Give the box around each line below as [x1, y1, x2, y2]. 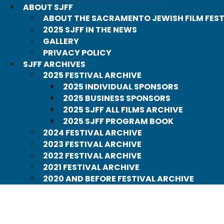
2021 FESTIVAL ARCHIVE [43, 161, 139, 173]
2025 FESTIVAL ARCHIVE [43, 69, 141, 81]
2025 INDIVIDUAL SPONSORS [63, 81, 178, 92]
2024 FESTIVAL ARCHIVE [43, 127, 142, 138]
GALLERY [43, 35, 79, 47]
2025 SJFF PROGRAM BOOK [63, 115, 173, 127]
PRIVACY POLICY [43, 47, 111, 58]
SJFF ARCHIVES [23, 58, 85, 70]
